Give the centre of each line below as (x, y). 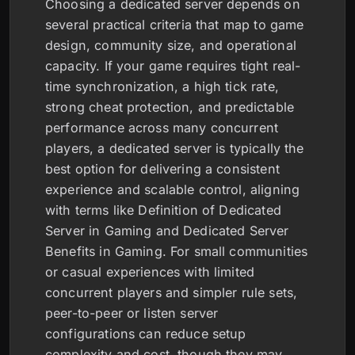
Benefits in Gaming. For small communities (177, 251)
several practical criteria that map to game (175, 25)
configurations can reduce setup (146, 334)
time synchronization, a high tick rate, (162, 86)
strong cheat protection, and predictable (170, 107)
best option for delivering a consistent (162, 169)
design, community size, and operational (171, 45)
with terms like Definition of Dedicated (163, 210)
